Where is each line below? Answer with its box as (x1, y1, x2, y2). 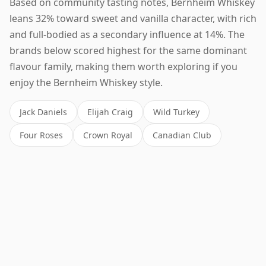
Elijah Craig (87, 106, 133, 118)
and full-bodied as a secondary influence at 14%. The (9, 28, 245, 42)
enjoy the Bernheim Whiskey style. (9, 76, 163, 90)
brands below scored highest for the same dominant (9, 44, 247, 58)
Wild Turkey (153, 106, 199, 118)
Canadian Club (153, 129, 211, 141)
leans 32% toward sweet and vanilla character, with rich (9, 12, 256, 26)
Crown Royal (83, 129, 132, 141)
